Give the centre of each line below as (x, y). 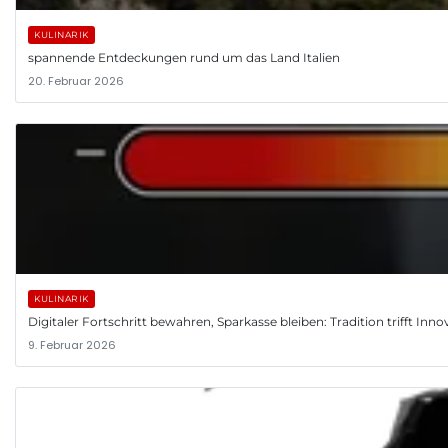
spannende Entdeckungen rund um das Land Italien (184, 57)
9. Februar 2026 (72, 344)
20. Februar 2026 (76, 80)
